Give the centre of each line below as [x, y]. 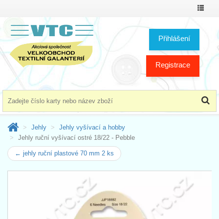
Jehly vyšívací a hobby [92, 127]
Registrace [173, 65]
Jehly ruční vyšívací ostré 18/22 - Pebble [77, 137]
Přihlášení [174, 38]
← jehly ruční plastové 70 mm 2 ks [64, 153]
